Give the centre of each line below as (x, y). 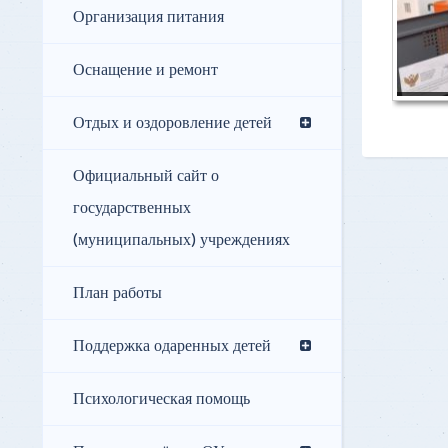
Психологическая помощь (161, 399)
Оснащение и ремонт (145, 70)
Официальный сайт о (146, 176)
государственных (132, 208)
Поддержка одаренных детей (172, 346)
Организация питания (148, 17)
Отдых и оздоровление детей (172, 123)
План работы (117, 293)
